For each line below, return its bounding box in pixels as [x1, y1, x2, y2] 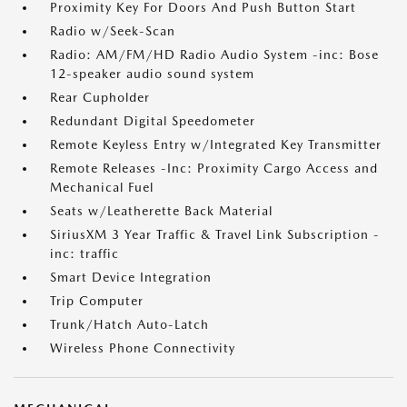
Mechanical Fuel [50, 180, 154, 194]
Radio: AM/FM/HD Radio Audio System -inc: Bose [50, 47, 379, 62]
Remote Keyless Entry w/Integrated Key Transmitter [50, 137, 382, 152]
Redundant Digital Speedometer [50, 114, 255, 128]
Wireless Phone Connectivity [50, 341, 235, 355]
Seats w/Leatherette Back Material [50, 203, 273, 218]
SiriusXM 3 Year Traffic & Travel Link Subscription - [50, 227, 380, 242]
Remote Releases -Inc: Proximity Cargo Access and [50, 161, 378, 175]
